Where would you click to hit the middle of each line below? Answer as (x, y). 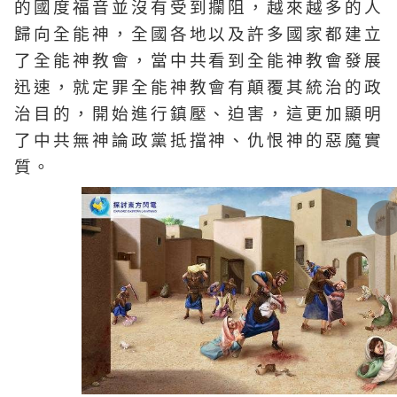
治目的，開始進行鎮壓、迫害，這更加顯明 (198, 114)
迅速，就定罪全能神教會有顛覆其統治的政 (198, 88)
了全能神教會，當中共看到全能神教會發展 (198, 61)
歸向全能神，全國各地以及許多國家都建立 (198, 35)
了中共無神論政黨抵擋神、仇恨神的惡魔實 (198, 141)
